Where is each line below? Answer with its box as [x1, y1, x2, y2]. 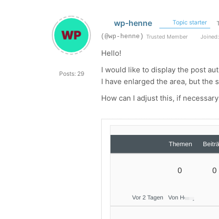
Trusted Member [146, 33, 188, 40]
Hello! [101, 48, 121, 58]
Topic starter [171, 19, 207, 26]
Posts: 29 [59, 70, 84, 77]
